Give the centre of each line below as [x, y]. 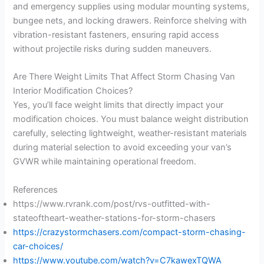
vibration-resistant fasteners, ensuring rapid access [116, 35]
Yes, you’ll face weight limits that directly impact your [118, 105]
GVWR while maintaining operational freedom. [105, 162]
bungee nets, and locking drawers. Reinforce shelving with [130, 21]
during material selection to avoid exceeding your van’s [123, 148]
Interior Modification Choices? [73, 91]
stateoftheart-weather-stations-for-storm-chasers [115, 218]
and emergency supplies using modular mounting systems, [131, 7]
